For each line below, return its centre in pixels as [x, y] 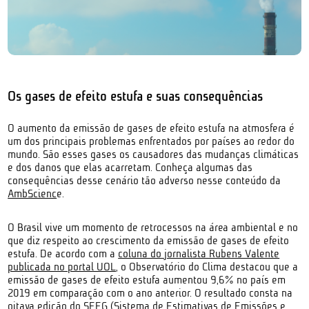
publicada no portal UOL [62, 267]
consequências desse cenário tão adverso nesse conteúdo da [144, 181]
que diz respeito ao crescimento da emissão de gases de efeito [149, 241]
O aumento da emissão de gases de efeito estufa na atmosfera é [151, 128]
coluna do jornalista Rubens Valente [199, 254]
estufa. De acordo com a [63, 254]
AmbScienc [32, 194]
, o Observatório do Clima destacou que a [207, 267]
